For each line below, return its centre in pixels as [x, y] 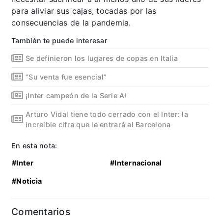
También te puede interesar [59, 40]
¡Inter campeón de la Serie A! [76, 95]
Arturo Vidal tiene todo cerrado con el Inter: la [107, 114]
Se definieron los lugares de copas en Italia [102, 58]
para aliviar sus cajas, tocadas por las [84, 11]
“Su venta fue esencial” [66, 77]
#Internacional [136, 163]
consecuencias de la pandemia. [71, 22]
